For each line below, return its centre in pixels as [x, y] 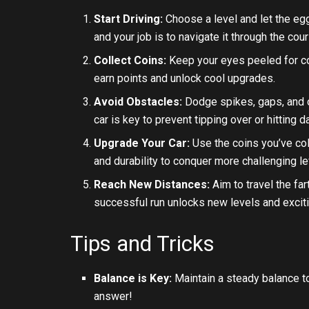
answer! [113, 296]
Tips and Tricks [142, 244]
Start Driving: [129, 19]
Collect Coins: [130, 61]
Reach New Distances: [152, 185]
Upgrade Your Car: [142, 143]
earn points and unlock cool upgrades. [185, 79]
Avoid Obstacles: [138, 102]
